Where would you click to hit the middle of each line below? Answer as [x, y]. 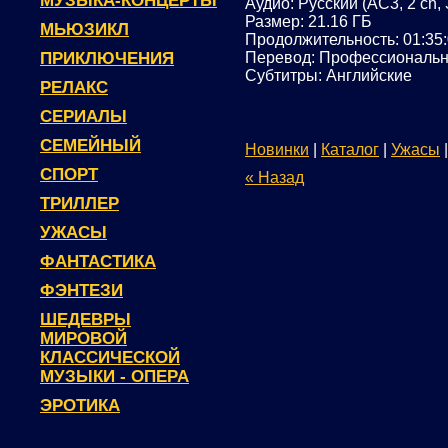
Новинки [277, 149]
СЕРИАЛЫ [83, 116]
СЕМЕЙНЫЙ [90, 145]
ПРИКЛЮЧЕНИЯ [107, 58]
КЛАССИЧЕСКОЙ [110, 357]
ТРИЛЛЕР [79, 203]
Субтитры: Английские [328, 75]
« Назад [274, 177]
